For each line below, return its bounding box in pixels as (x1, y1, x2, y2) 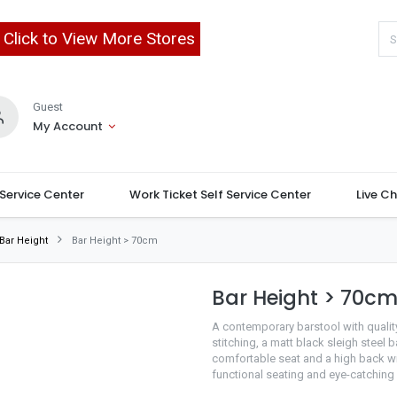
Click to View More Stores (3, 28, 195, 49)
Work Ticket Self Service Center (128, 186, 311, 203)
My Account (32, 118, 103, 135)
